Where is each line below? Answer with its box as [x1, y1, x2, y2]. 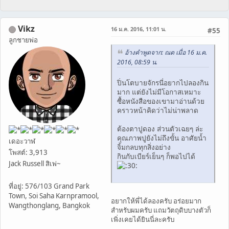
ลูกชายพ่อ [9, 35, 38, 45]
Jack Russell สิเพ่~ [9, 159, 61, 169]
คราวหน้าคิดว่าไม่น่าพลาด [117, 105, 198, 115]
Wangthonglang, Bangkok [9, 201, 90, 211]
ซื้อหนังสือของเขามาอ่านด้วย [117, 96, 204, 106]
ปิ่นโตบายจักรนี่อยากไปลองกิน [117, 77, 209, 87]
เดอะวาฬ [9, 136, 35, 146]
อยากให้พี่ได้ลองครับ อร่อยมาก [111, 196, 201, 205]
